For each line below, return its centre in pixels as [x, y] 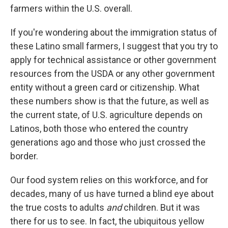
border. [24, 156]
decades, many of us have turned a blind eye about [112, 194]
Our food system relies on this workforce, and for [109, 180]
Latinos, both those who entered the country [99, 129]
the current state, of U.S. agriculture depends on [106, 115]
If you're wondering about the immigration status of [114, 33]
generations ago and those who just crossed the [108, 142]
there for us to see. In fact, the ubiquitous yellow [107, 221]
